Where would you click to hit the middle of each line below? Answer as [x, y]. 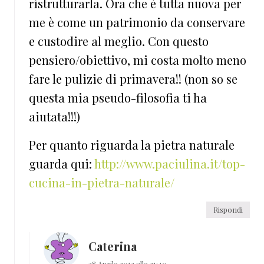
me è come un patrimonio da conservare [137, 22]
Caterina [113, 246]
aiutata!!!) [55, 117]
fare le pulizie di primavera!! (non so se [133, 79]
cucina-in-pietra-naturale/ [102, 183]
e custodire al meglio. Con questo [119, 41]
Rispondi [228, 210]
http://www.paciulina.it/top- [170, 164]
